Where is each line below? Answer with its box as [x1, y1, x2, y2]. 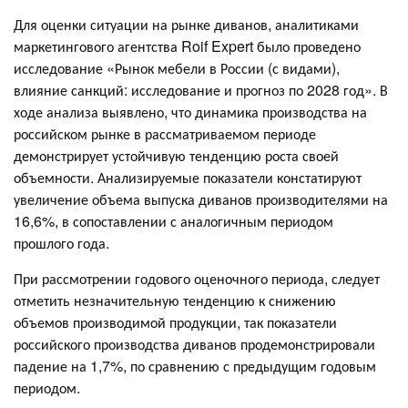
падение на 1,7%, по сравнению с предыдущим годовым [14, 354, 376, 376]
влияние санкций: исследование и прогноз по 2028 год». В [14, 78, 388, 100]
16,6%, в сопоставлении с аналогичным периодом [14, 209, 333, 231]
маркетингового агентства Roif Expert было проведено [14, 35, 361, 56]
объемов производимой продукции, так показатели [14, 311, 337, 332]
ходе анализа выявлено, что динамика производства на [14, 100, 367, 122]
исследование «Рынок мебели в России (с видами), [14, 56, 340, 78]
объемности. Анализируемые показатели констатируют [14, 166, 362, 188]
